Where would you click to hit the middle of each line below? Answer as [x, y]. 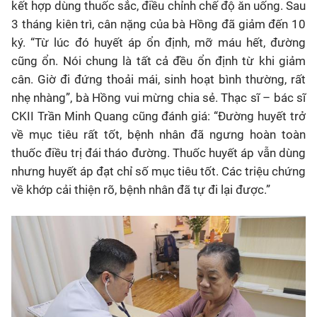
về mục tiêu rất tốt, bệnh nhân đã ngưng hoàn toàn [158, 134]
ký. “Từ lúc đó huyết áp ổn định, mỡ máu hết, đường [158, 42]
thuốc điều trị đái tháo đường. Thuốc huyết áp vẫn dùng [158, 153]
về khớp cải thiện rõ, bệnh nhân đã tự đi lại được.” [141, 190]
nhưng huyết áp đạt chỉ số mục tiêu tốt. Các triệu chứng [158, 171]
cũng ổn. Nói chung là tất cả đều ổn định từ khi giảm [158, 61]
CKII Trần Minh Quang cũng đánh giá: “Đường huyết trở [158, 116]
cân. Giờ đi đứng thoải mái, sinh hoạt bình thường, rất [158, 79]
